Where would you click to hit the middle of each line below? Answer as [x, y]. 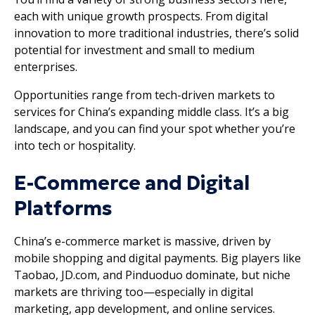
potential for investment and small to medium [134, 50]
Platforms [63, 208]
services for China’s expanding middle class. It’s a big [152, 111]
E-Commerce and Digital [132, 183]
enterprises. [46, 66]
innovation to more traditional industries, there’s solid [156, 33]
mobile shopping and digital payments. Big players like [157, 258]
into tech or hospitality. [75, 145]
